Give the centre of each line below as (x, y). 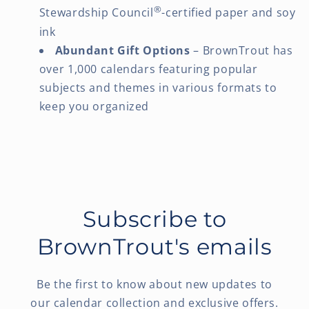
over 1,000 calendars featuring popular (148, 69)
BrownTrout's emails (154, 247)
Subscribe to (154, 220)
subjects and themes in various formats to (158, 87)
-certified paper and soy (229, 13)
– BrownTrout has (241, 50)
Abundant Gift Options (122, 50)
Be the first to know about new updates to (154, 285)
